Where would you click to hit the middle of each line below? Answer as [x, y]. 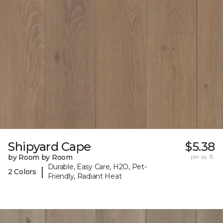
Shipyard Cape [50, 147]
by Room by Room [40, 158]
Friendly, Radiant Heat [85, 176]
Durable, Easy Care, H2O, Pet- [97, 167]
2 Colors [22, 171]
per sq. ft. [203, 157]
